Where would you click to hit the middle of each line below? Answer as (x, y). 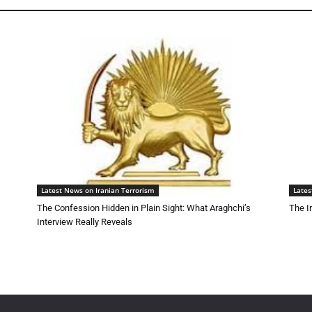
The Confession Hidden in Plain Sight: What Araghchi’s (143, 208)
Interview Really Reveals (84, 221)
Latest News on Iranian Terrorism (97, 190)
